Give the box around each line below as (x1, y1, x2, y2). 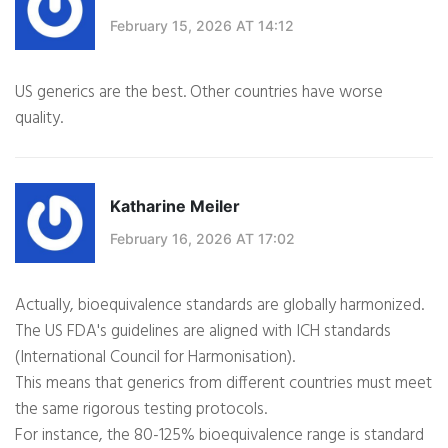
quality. (15, 105, 63, 133)
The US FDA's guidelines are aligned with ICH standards (15, 318, 391, 346)
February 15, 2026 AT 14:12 (110, 16, 294, 34)
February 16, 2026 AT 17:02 (110, 229, 295, 247)
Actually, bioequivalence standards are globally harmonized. (15, 292, 424, 320)
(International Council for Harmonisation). (15, 344, 295, 372)
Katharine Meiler (110, 195, 240, 216)
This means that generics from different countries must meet (15, 370, 432, 398)
